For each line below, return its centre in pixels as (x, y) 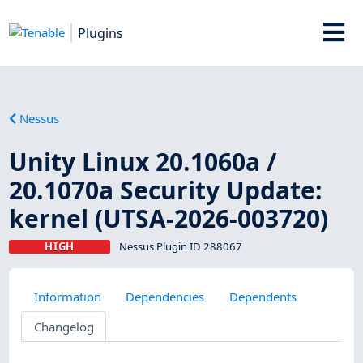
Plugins (101, 33)
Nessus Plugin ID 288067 (180, 246)
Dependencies (165, 296)
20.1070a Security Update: (166, 190)
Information (67, 296)
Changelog (64, 326)
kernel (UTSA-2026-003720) (169, 218)
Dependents (263, 296)
